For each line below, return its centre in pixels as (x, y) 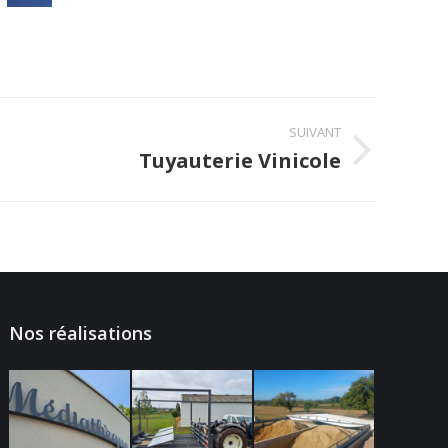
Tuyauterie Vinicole (240, 161)
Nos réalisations (81, 333)
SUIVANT (315, 132)
